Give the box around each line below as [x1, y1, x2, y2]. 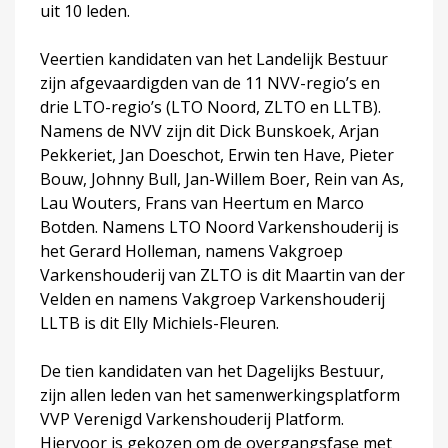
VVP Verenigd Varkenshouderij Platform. [40, 407, 344, 430]
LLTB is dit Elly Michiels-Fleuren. [40, 311, 279, 334]
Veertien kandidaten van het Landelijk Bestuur [40, 47, 388, 70]
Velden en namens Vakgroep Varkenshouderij [40, 287, 385, 310]
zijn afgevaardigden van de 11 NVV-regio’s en [40, 71, 380, 94]
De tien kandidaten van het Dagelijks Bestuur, [40, 359, 384, 382]
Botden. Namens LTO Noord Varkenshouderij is [40, 215, 399, 238]
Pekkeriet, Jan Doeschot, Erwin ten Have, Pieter [40, 143, 394, 166]
